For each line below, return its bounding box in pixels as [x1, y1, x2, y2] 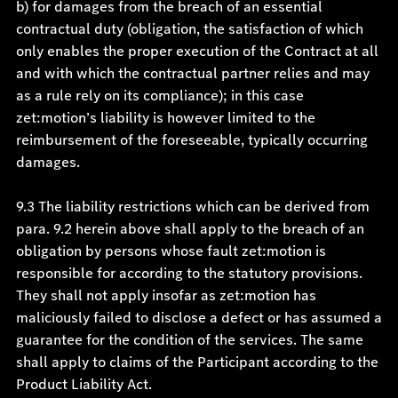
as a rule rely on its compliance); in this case [15, 85, 304, 106]
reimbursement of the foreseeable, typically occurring [15, 130, 368, 150]
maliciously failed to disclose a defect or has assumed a [15, 307, 382, 328]
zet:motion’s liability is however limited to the [15, 107, 315, 128]
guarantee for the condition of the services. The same [15, 330, 363, 350]
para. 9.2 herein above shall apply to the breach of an [15, 219, 364, 239]
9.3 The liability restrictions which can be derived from [15, 196, 370, 217]
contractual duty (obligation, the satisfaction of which [15, 19, 363, 39]
